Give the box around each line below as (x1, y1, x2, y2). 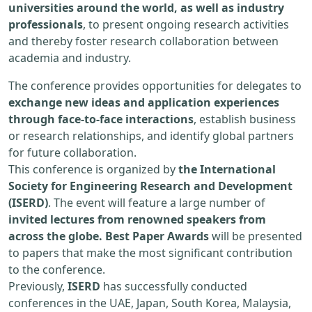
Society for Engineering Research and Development (8, 178, 292, 194)
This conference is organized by (8, 162, 178, 178)
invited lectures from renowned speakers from (8, 212, 266, 228)
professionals (8, 17, 83, 33)
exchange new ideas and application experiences (8, 95, 279, 111)
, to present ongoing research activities (83, 17, 289, 33)
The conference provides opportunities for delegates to (8, 78, 302, 94)
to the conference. (8, 262, 105, 278)
